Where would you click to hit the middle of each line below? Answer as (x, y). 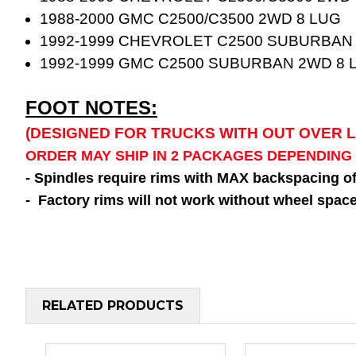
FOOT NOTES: (91, 107)
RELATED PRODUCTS (113, 305)
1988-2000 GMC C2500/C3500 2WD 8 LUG (191, 18)
